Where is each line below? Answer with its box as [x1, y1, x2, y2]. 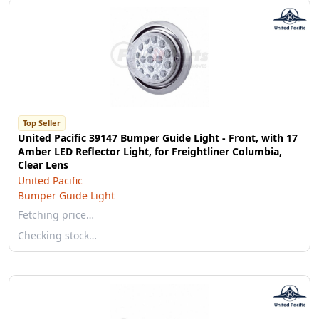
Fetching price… [18, 208, 94, 221]
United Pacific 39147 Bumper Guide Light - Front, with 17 [18, 131, 298, 145]
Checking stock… [18, 229, 97, 242]
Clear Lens [18, 158, 68, 172]
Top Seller [23, 117, 61, 128]
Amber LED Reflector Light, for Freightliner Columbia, [18, 145, 282, 158]
